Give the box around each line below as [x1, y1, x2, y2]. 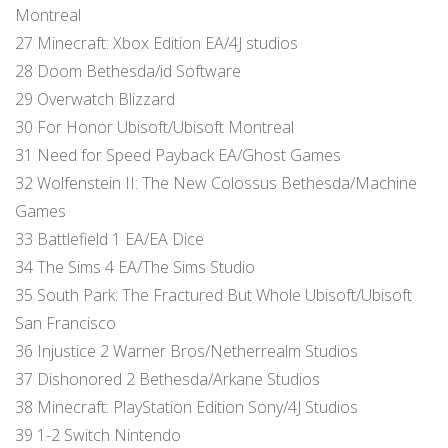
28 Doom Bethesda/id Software [15, 59, 241, 82]
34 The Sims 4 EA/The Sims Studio [15, 255, 255, 278]
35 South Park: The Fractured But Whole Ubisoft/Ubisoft [15, 283, 412, 306]
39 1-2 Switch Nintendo [15, 423, 181, 446]
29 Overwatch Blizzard [15, 87, 175, 110]
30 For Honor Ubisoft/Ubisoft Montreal [15, 115, 294, 138]
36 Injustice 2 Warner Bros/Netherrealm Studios [15, 339, 358, 362]
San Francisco [15, 311, 116, 334]
